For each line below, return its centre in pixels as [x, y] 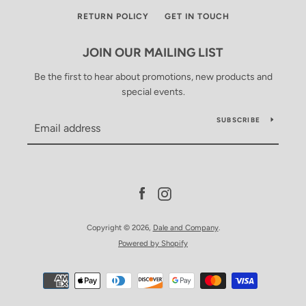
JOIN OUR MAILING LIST [153, 53]
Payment [172, 277]
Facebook [170, 193]
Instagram [193, 193]
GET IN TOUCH [197, 16]
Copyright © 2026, [120, 227]
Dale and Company [185, 227]
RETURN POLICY [113, 16]
